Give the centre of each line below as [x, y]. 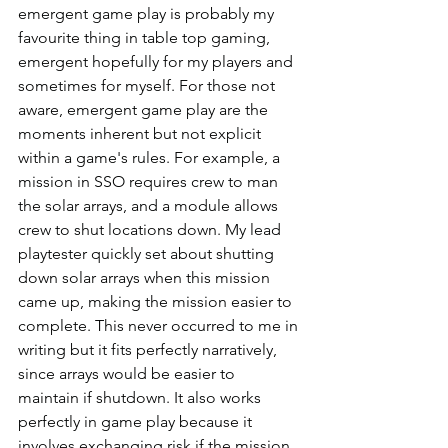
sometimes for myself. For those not [148, 85]
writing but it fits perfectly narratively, [149, 349]
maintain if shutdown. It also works [141, 397]
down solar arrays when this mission [146, 277]
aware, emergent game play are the [145, 109]
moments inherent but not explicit [141, 133]
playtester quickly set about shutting [148, 253]
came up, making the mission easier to [157, 301]
